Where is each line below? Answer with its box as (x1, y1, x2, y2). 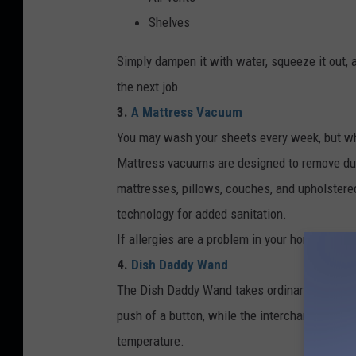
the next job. (117, 79, 182, 95)
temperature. (117, 333, 184, 349)
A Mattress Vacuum (128, 104, 242, 120)
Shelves (149, 14, 190, 30)
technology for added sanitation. (117, 206, 287, 222)
